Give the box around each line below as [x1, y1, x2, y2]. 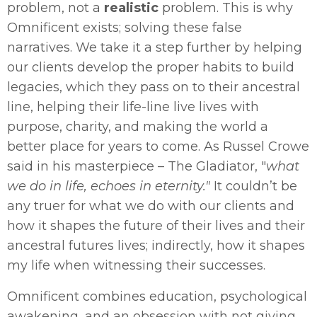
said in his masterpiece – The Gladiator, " [7, 158, 266, 174]
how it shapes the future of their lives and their [7, 217, 305, 234]
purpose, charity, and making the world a [7, 118, 268, 134]
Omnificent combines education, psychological [7, 288, 307, 304]
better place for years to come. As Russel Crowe [7, 138, 309, 154]
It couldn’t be [210, 178, 297, 194]
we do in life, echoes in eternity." [7, 178, 210, 194]
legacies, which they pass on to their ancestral [7, 79, 300, 95]
